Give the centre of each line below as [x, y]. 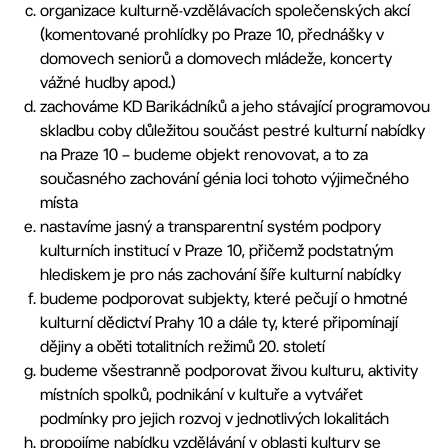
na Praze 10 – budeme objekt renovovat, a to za [204, 154]
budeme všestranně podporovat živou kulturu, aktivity [229, 370]
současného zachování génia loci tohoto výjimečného [224, 178]
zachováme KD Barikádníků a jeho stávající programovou [235, 106]
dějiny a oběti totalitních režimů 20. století [182, 346]
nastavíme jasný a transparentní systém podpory [210, 226]
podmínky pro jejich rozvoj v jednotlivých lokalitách [214, 418]
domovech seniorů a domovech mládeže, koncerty [216, 58]
